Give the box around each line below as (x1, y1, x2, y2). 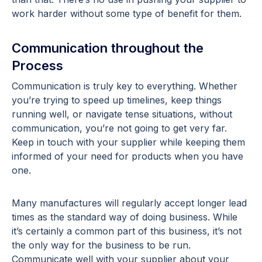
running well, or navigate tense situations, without (12, 108, 232, 120)
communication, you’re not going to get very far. (12, 122, 227, 134)
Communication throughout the (12, 40, 204, 56)
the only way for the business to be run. (12, 239, 191, 251)
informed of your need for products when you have (12, 150, 243, 162)
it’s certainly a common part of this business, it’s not (12, 225, 242, 237)
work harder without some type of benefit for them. (12, 7, 242, 19)
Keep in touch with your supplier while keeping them (12, 136, 245, 148)
